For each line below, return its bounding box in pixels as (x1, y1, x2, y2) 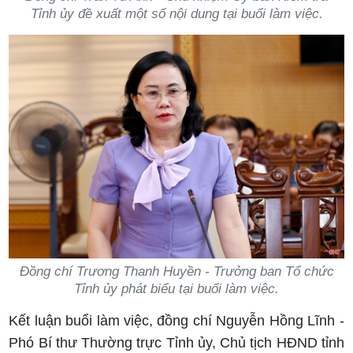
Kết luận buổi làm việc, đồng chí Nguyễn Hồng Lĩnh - (9, 312, 344, 329)
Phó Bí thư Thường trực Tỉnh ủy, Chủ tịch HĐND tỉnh (9, 334, 344, 351)
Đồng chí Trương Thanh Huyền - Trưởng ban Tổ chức (19, 263, 334, 279)
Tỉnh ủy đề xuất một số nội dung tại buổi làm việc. (30, 6, 323, 22)
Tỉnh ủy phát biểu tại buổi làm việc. (74, 281, 279, 296)
